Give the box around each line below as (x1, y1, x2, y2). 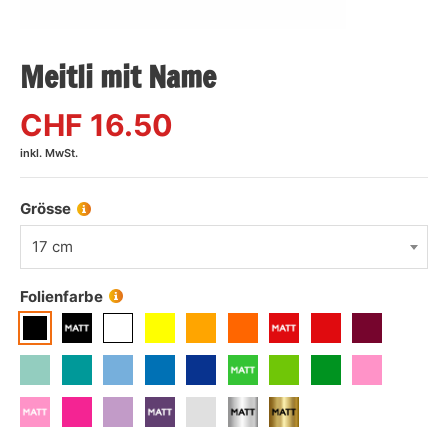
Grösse (20, 198, 71, 218)
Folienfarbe (20, 286, 103, 306)
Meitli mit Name (20, 55, 216, 99)
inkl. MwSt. (20, 146, 78, 161)
